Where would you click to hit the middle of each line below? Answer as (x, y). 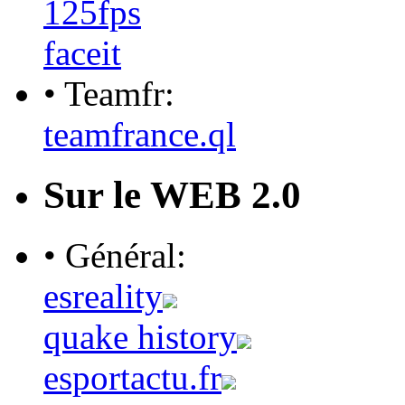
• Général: (115, 255)
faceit (82, 52)
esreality (103, 296)
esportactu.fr (132, 377)
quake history (140, 336)
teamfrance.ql (140, 134)
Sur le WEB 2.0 (172, 194)
